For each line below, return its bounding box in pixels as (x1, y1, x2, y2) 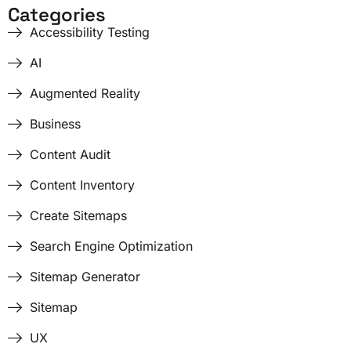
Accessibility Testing (29, 24, 150, 40)
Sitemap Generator (29, 269, 140, 284)
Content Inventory (29, 177, 135, 193)
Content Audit (29, 147, 110, 162)
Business (29, 116, 81, 132)
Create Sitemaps (29, 208, 127, 223)
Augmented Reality (29, 85, 140, 101)
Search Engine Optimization (29, 238, 193, 254)
